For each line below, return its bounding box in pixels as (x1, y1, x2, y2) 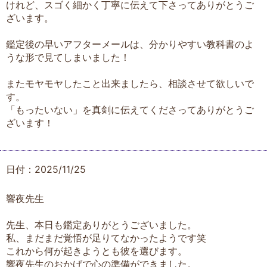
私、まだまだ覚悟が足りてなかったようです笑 (6, 231, 206, 244)
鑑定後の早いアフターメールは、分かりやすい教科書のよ (6, 38, 254, 50)
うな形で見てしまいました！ (6, 51, 130, 63)
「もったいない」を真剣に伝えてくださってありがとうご (6, 104, 254, 116)
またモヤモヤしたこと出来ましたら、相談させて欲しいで (6, 77, 254, 89)
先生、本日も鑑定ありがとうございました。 (6, 218, 197, 231)
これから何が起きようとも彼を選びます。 (6, 244, 187, 257)
